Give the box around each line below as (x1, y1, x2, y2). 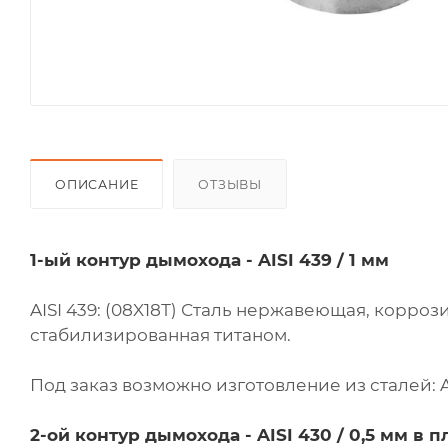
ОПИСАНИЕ (55, 177, 139, 193)
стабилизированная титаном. (30, 325, 291, 346)
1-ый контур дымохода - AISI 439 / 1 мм (30, 250, 389, 271)
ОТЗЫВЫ (198, 177, 263, 193)
